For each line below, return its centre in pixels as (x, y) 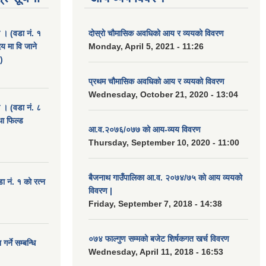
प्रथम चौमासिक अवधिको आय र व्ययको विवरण (156, 81)
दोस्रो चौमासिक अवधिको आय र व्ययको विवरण (156, 33)
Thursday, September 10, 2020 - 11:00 (164, 142)
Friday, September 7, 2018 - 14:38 (155, 204)
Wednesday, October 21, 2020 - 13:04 (163, 94)
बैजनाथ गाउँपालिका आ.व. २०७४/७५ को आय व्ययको (165, 178)
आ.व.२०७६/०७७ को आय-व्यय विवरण (145, 129)
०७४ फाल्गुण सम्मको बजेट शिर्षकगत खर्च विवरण (159, 239)
